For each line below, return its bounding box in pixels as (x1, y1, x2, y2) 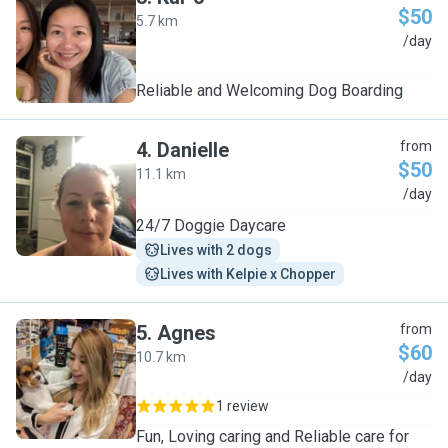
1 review (216, 398, 269, 414)
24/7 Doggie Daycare (136, 216, 286, 235)
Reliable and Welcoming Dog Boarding (136, 81, 403, 100)
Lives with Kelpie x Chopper (160, 266, 336, 282)
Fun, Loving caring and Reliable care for (136, 427, 409, 446)
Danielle (157, 138, 229, 162)
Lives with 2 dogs (160, 242, 272, 258)
